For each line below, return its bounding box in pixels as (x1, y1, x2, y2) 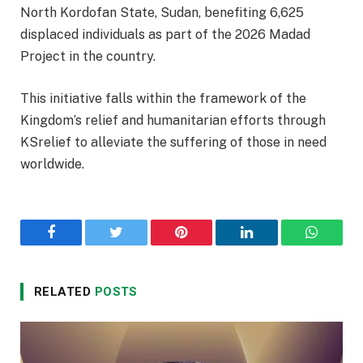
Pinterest (180, 237, 232, 252)
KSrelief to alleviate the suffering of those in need (20, 134, 327, 150)
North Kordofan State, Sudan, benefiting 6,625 (20, 5, 304, 21)
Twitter (115, 237, 158, 252)
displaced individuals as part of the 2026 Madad (20, 27, 310, 43)
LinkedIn (245, 237, 299, 252)
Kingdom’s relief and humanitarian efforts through (20, 112, 326, 128)
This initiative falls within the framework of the (20, 90, 306, 106)
